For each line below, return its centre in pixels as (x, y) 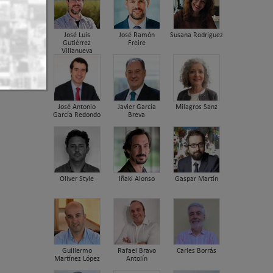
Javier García (136, 107)
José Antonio (77, 107)
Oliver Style (77, 179)
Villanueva (77, 51)
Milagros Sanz (196, 107)
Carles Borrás (196, 251)
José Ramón (136, 35)
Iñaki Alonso (136, 179)
